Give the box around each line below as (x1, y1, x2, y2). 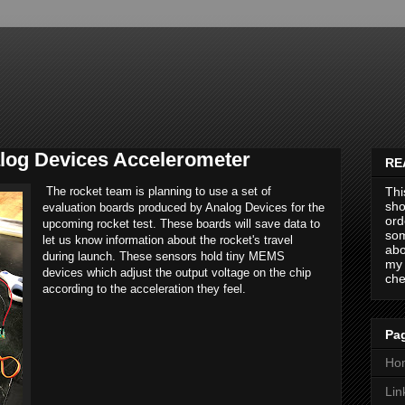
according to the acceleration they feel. (42, 282, 246, 296)
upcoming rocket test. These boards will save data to (42, 217, 320, 231)
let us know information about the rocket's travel (42, 233, 293, 247)
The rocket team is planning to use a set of (42, 184, 271, 198)
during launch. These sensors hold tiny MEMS (42, 250, 285, 263)
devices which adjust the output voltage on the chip (42, 266, 311, 279)
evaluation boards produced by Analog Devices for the (42, 201, 325, 214)
